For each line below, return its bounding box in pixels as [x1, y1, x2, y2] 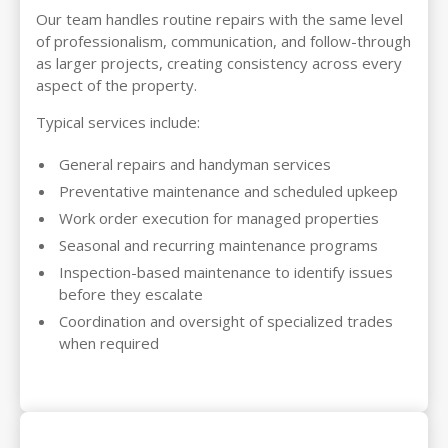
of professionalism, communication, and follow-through [36, 31, 411, 52]
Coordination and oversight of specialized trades [59, 311, 393, 332]
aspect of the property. [36, 75, 197, 96]
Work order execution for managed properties [59, 208, 379, 229]
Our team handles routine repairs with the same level [36, 9, 403, 30]
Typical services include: [36, 112, 200, 133]
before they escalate [59, 284, 203, 305]
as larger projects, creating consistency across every [36, 53, 402, 74]
